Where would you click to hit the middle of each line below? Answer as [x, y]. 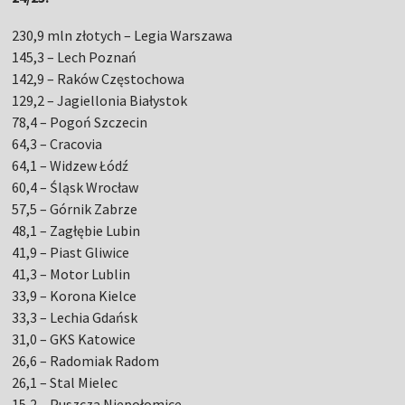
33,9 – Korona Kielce [75, 296]
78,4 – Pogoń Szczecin [80, 122]
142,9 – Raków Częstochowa [99, 79]
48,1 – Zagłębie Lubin [76, 231]
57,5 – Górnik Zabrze [75, 209]
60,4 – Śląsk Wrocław [75, 188]
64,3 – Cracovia [57, 144]
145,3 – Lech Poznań [75, 57]
